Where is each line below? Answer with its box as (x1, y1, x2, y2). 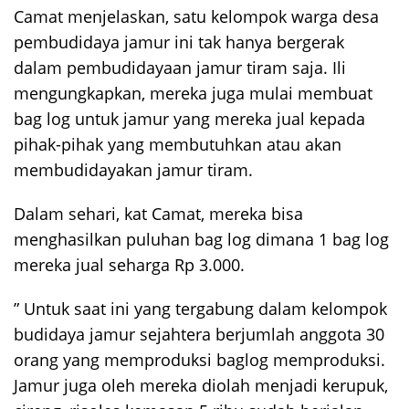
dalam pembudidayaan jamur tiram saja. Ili (14, 56, 346, 79)
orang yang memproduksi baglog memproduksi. (14, 348, 385, 371)
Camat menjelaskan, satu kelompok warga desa (14, 5, 379, 27)
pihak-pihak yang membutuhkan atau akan (14, 132, 341, 155)
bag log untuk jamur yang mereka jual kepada (14, 107, 365, 130)
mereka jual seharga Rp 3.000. (14, 253, 245, 276)
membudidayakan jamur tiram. (14, 158, 253, 181)
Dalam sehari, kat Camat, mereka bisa (14, 202, 303, 225)
